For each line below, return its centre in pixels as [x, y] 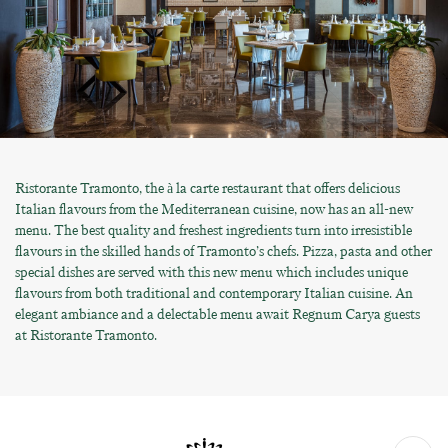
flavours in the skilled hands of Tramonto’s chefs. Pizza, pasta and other [223, 251]
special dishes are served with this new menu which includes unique [211, 272]
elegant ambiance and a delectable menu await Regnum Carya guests [217, 314]
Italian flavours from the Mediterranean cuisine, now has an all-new [214, 209]
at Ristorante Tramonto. [86, 335]
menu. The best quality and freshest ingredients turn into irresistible [213, 230]
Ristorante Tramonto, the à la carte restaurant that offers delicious [207, 188]
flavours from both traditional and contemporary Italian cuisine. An [214, 293]
